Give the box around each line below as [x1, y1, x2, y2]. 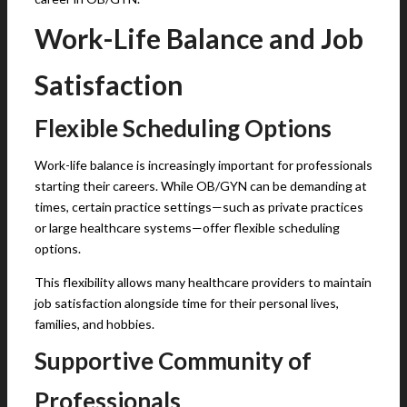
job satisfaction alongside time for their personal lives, [35, 295, 339, 311]
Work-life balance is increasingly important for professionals [35, 157, 372, 173]
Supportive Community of [35, 346, 312, 375]
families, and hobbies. [35, 316, 157, 332]
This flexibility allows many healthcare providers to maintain [35, 274, 372, 290]
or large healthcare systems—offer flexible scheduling [35, 220, 340, 235]
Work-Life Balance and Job [35, 22, 363, 55]
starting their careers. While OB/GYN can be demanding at [35, 178, 367, 194]
